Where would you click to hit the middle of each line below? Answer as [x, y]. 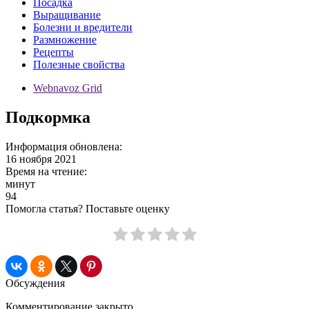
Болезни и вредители [83, 27]
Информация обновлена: [64, 146]
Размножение [65, 40]
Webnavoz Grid [68, 88]
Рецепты [53, 52]
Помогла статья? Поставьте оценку [88, 208]
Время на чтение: [46, 171]
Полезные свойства [79, 64]
